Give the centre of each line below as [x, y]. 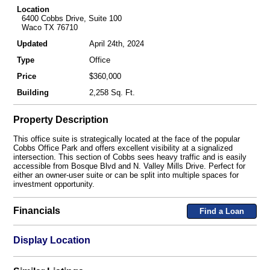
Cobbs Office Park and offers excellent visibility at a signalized [123, 148]
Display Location [52, 240]
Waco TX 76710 [47, 27]
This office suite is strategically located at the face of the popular [126, 139]
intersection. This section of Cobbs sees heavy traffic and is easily [130, 157]
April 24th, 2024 [116, 43]
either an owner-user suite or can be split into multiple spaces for [126, 175]
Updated [32, 43]
